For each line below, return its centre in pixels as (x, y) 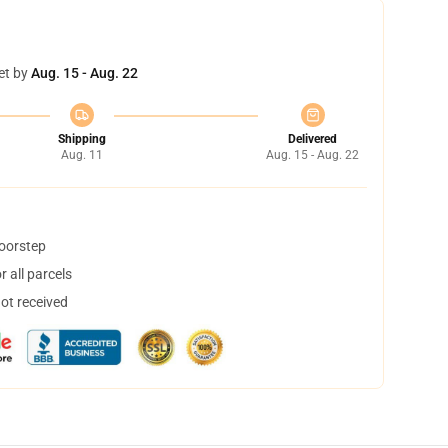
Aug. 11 (81, 155)
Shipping (81, 139)
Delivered (312, 139)
